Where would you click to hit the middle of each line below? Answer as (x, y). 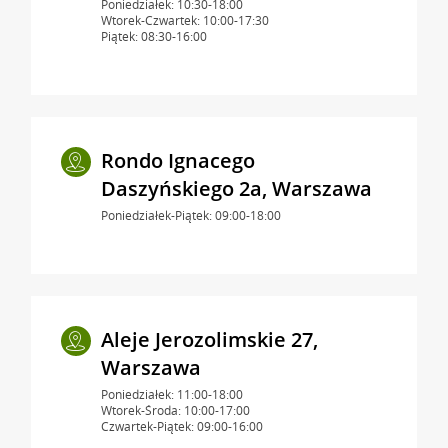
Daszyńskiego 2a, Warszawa (236, 188)
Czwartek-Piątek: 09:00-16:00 (181, 426)
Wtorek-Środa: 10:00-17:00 (175, 410)
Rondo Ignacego (177, 160)
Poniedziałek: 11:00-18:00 (171, 394)
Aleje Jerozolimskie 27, (209, 339)
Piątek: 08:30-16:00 (153, 36)
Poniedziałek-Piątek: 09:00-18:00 (190, 215)
